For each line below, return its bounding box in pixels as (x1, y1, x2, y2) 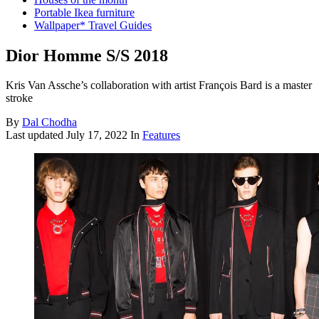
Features (142, 129, 180, 142)
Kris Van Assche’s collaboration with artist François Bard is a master (6, 79, 312, 92)
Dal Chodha (22, 116, 77, 129)
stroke (6, 92, 33, 105)
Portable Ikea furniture (34, 6, 135, 19)
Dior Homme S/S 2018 (6, 46, 168, 65)
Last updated (6, 129, 66, 142)
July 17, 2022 (66, 129, 127, 142)
